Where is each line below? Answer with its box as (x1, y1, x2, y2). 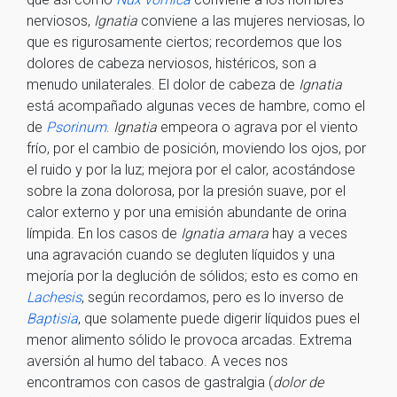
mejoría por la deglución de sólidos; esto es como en (27, 268, 358, 284)
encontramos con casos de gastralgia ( (27, 374, 273, 391)
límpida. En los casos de (27, 225, 181, 242)
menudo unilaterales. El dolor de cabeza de (27, 76, 299, 93)
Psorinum (46, 119, 106, 136)
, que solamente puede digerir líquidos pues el (78, 310, 360, 327)
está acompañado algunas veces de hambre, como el (27, 97, 365, 114)
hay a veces (272, 225, 347, 242)
